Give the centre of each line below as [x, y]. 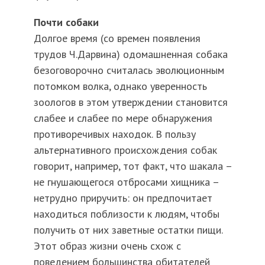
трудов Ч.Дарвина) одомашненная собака [130, 54]
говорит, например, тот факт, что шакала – [132, 166]
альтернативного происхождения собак [125, 150]
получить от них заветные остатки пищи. [128, 230]
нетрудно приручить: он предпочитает [123, 198]
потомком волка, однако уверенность [120, 86]
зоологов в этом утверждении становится [130, 102]
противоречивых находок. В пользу [114, 134]
